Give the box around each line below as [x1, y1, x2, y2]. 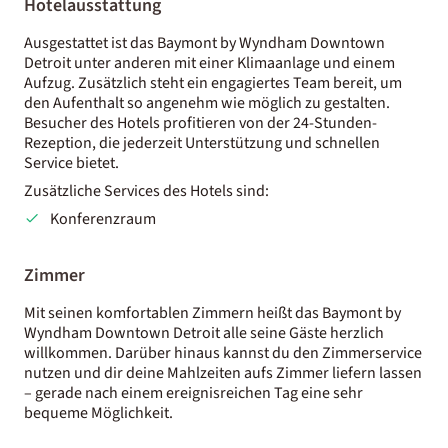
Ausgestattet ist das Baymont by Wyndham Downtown [24, 31, 385, 54]
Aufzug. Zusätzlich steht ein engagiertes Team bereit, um [24, 71, 402, 94]
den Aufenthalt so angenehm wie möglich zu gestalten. [24, 91, 390, 114]
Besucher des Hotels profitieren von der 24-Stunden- [24, 111, 377, 134]
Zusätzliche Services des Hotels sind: [24, 179, 269, 202]
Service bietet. [24, 151, 119, 174]
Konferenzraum [49, 207, 156, 230]
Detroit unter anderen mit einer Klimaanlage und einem [24, 51, 395, 74]
